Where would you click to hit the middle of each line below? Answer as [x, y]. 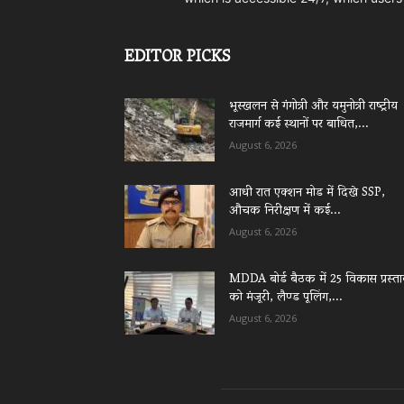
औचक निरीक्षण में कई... [285, 212]
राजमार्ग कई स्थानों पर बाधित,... [299, 125]
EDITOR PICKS [177, 59]
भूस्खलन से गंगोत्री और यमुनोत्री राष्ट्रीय [313, 107]
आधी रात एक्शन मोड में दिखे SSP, [307, 194]
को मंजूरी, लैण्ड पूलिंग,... [286, 298]
